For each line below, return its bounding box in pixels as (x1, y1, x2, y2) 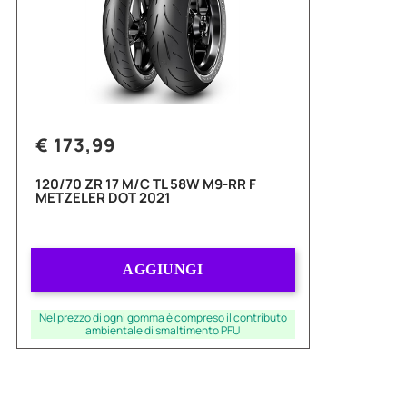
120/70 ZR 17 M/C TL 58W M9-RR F (35, 174, 256, 194)
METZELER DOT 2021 (35, 188, 171, 208)
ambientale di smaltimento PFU (85, 323, 241, 339)
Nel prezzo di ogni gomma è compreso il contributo (38, 310, 287, 326)
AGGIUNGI (123, 262, 203, 278)
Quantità (134, 248, 186, 266)
